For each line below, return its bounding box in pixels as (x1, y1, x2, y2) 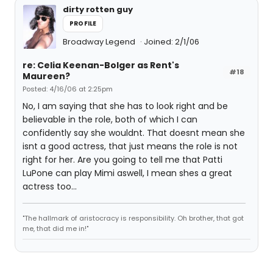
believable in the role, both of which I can (23, 113, 197, 126)
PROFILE (69, 19, 97, 28)
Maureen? (23, 70, 70, 82)
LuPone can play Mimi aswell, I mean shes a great (23, 167, 232, 179)
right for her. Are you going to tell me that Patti (23, 154, 222, 166)
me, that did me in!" (23, 224, 88, 233)
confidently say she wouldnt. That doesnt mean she (23, 127, 245, 139)
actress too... (23, 180, 77, 193)
